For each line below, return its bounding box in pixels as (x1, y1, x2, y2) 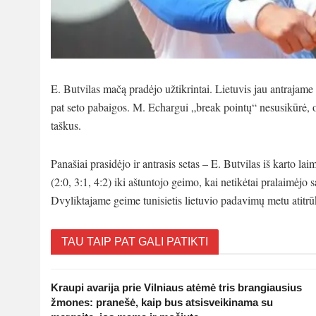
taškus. (51, 117, 81, 133)
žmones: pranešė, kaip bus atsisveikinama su (51, 296, 273, 308)
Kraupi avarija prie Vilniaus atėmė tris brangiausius (51, 281, 302, 293)
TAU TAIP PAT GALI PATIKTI (61, 235, 208, 248)
